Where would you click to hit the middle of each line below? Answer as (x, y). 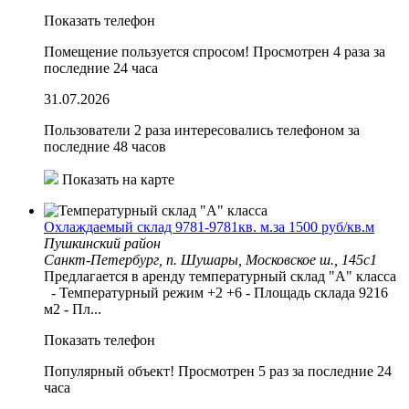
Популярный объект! (109, 371)
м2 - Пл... (73, 309)
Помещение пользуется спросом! (147, 51)
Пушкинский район (102, 243)
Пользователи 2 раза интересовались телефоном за (202, 130)
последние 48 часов (105, 146)
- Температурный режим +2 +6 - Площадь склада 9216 (216, 292)
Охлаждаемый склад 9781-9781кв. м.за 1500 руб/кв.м (209, 226)
